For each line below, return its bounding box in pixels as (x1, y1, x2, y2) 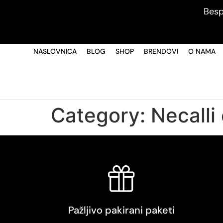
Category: (51, 103, 151, 128)
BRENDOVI (144, 47, 179, 56)
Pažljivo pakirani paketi (68, 204, 175, 217)
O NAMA (188, 47, 216, 56)
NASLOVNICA (33, 47, 77, 56)
